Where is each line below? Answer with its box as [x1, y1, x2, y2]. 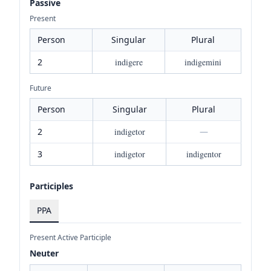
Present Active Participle [30, 232, 111, 243]
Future [30, 82, 51, 93]
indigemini [184, 56, 221, 68]
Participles [30, 180, 73, 192]
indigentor [186, 148, 221, 160]
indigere [114, 56, 143, 68]
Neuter [30, 247, 59, 259]
